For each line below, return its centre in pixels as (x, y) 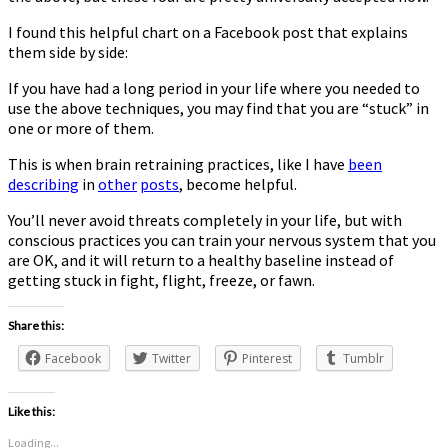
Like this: (31, 411)
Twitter (171, 358)
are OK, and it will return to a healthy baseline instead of (201, 259)
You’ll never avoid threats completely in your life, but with (205, 219)
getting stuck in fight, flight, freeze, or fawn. (161, 279)
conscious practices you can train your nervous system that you (222, 239)
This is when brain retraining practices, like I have (178, 163)
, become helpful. (238, 183)
